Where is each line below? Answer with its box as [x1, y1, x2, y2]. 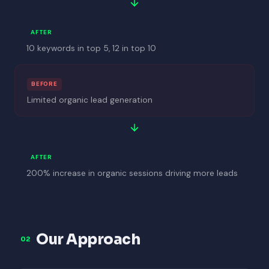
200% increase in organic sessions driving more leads [26, 168, 238, 178]
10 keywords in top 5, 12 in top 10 [26, 43, 156, 54]
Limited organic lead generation [27, 94, 153, 105]
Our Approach [36, 230, 141, 249]
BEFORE [31, 80, 58, 88]
